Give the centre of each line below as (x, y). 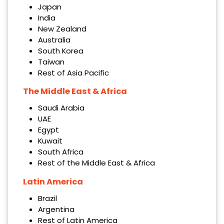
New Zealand (62, 28)
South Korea (60, 50)
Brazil (47, 198)
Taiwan (51, 61)
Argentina (56, 209)
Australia (54, 39)
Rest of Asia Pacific (73, 72)
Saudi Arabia (61, 108)
